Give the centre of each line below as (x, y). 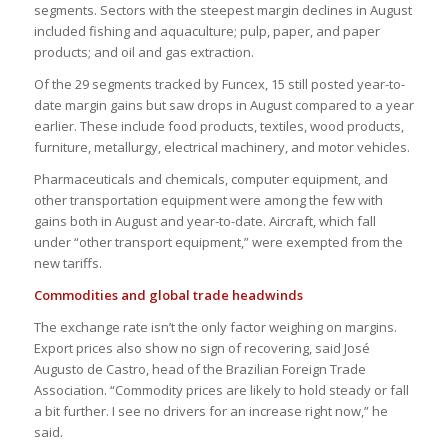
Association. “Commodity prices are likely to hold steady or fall (221, 389)
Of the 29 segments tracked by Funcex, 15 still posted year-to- (219, 83)
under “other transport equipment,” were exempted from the (218, 241)
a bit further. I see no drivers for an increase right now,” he (210, 410)
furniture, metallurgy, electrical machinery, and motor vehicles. (221, 146)
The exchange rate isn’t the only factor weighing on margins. (215, 326)
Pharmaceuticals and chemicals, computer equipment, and (210, 178)
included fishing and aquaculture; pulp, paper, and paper (206, 30)
